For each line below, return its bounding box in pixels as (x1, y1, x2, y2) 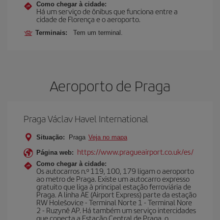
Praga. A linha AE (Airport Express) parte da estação (36, 189, 196, 199)
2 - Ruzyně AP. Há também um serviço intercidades (36, 205, 196, 215)
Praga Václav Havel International (24, 112, 148, 125)
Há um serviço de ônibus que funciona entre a (36, 6, 178, 16)
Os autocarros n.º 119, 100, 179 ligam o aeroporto (36, 165, 194, 176)
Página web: (36, 149, 74, 156)
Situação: (36, 134, 65, 141)
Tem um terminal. (73, 29, 123, 36)
